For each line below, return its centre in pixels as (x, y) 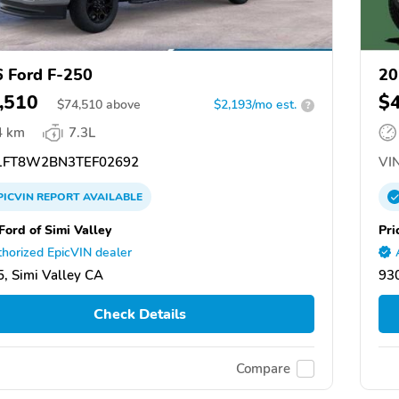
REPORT (58, 197)
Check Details (139, 314)
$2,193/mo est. (255, 105)
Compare (263, 368)
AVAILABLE (111, 197)
